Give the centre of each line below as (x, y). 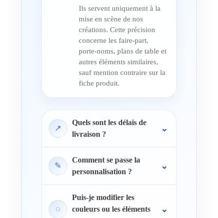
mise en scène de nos (111, 19)
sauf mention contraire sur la (122, 72)
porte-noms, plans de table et (122, 51)
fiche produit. (99, 83)
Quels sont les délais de (109, 122)
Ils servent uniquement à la (119, 8)
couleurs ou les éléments (111, 209)
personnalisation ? (102, 171)
